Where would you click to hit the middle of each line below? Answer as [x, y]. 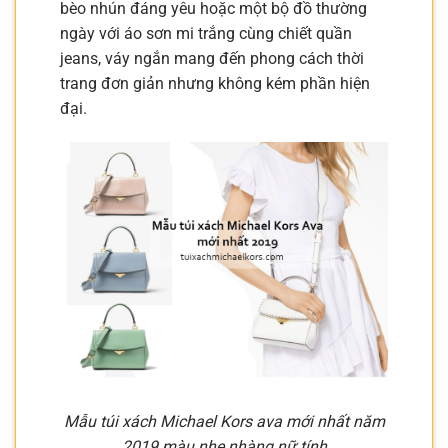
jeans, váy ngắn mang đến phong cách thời [212, 59]
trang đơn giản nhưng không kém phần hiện [215, 84]
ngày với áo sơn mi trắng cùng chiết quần [206, 34]
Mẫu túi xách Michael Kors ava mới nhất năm [224, 422]
